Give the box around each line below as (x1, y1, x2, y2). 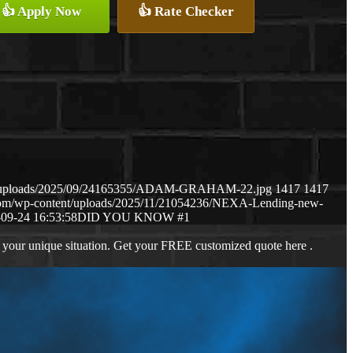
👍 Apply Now (2, 4, 81, 19)
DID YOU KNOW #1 (77, 210, 190, 225)
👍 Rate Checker (138, 4, 234, 19)
